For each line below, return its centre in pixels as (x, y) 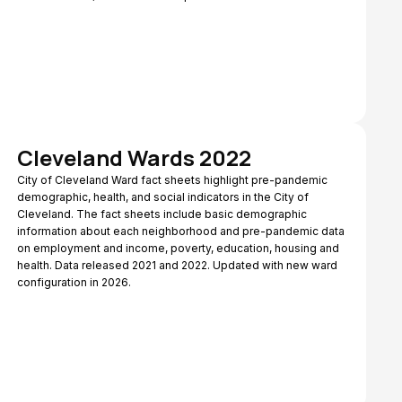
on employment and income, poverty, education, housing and (178, 248)
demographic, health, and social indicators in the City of (162, 197)
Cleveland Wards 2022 (134, 157)
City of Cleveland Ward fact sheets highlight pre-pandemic (172, 180)
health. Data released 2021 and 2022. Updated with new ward (177, 265)
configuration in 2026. (74, 282)
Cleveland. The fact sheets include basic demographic (162, 214)
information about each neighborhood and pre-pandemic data (180, 231)
